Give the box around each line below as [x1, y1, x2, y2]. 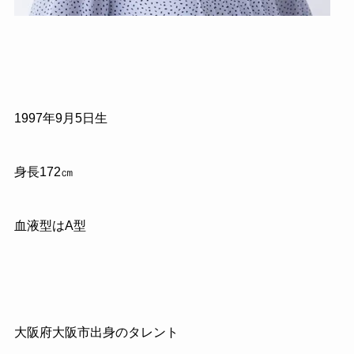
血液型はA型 [13, 218, 86, 232]
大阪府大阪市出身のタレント [13, 326, 179, 340]
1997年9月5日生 [13, 111, 107, 126]
